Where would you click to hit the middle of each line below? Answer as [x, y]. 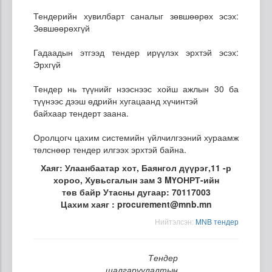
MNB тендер [217, 221]
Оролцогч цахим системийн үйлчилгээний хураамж [136, 137]
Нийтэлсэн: [175, 221]
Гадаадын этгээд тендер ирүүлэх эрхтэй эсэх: [136, 52]
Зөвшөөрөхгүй [62, 28]
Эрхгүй [47, 64]
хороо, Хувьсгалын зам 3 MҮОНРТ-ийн [136, 179]
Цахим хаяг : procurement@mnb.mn [136, 204]
